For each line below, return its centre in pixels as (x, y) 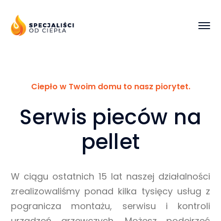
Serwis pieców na (110, 117)
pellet (110, 142)
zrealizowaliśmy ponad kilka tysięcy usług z (110, 191)
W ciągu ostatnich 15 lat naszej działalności (110, 177)
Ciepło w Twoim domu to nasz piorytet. (110, 87)
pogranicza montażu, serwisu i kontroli (110, 206)
